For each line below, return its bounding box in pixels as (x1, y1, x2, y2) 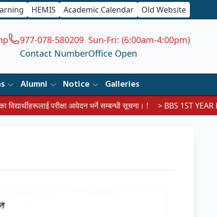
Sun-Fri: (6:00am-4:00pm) (88, 34, 190, 46)
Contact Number (20, 47, 88, 59)
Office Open (88, 47, 137, 59)
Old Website (141, 4, 186, 15)
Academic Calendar (63, 4, 134, 15)
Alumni (20, 77, 47, 92)
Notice (63, 77, 90, 92)
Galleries (105, 77, 139, 92)
